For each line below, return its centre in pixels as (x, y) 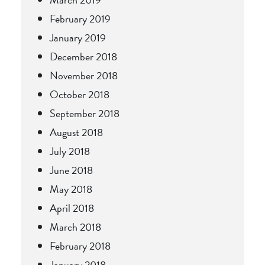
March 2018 (75, 227)
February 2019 (80, 18)
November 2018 (84, 75)
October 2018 (80, 94)
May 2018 (71, 189)
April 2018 (72, 208)
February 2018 (80, 245)
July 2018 (70, 151)
